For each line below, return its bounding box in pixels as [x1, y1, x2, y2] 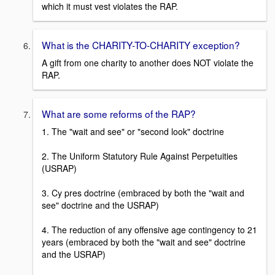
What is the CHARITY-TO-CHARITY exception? [42, 38, 240, 52]
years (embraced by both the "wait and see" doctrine [42, 235, 246, 248]
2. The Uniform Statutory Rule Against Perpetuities [42, 149, 238, 162]
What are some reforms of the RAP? [42, 107, 196, 121]
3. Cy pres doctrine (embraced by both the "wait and [42, 186, 244, 199]
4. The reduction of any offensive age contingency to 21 [42, 223, 257, 236]
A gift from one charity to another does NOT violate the [42, 56, 254, 69]
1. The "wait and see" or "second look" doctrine [42, 125, 224, 137]
